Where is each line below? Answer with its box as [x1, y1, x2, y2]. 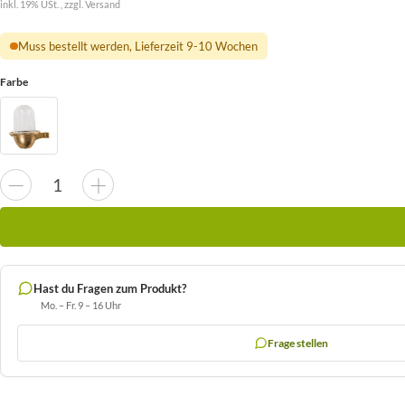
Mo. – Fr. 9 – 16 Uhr [41, 299, 121, 312]
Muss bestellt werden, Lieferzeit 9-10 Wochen [17, 38, 258, 53]
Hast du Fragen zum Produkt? [33, 281, 186, 297]
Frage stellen [268, 336, 328, 351]
